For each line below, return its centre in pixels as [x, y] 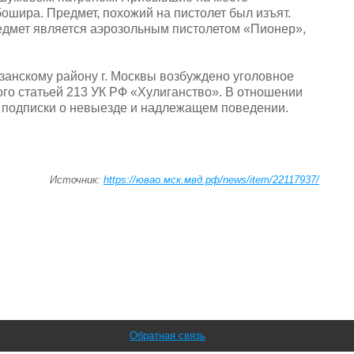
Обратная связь [168, 335]
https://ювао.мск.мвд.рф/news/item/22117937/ [211, 179]
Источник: [77, 179]
